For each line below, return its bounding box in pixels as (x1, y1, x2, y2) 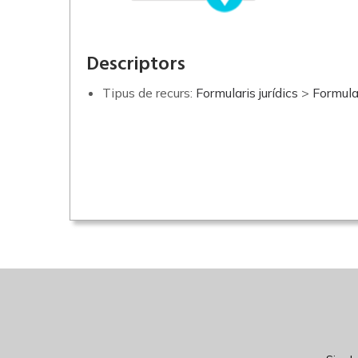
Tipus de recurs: (102, 85, 196, 101)
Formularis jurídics (196, 85, 298, 101)
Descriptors (86, 50, 185, 80)
